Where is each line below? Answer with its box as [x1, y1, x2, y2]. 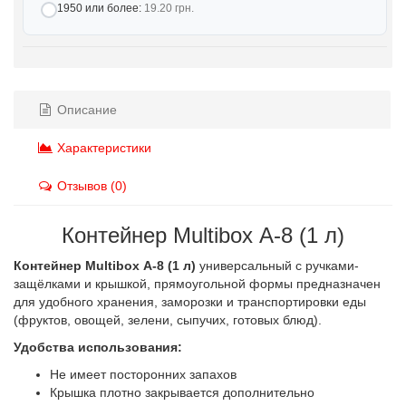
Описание [53, 102, 117, 117]
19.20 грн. [144, 2, 194, 14]
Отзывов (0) [53, 179, 127, 193]
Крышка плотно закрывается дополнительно [50, 385, 314, 400]
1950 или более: [57, 2, 144, 14]
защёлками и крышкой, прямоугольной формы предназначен [14, 276, 381, 291]
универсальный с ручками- [196, 258, 359, 273]
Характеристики [53, 140, 151, 155]
